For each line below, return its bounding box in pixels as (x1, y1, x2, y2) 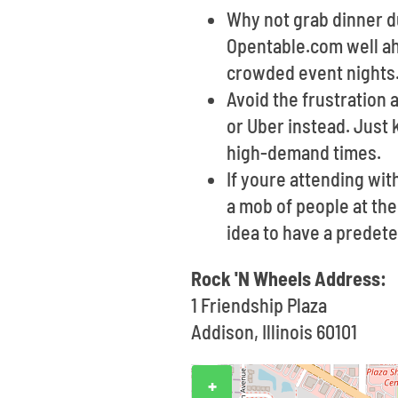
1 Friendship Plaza (191, 293, 328, 316)
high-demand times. (227, 140, 382, 163)
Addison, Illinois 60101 (191, 320, 358, 343)
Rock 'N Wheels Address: (191, 267, 387, 290)
